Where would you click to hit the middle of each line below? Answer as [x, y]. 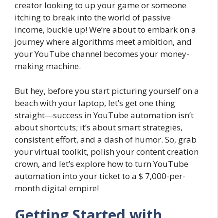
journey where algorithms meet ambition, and [103, 42]
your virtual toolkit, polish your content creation [107, 151]
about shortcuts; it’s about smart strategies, [99, 127]
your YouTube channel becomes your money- [102, 54]
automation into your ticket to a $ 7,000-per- [100, 176]
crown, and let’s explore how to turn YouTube [101, 163]
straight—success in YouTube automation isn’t [104, 115]
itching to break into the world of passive [93, 17]
